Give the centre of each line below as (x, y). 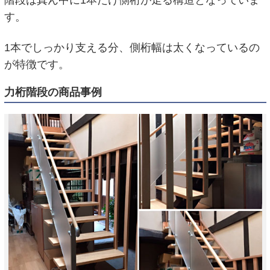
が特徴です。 (36, 64)
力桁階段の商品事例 (53, 93)
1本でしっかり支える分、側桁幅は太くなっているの (132, 47)
